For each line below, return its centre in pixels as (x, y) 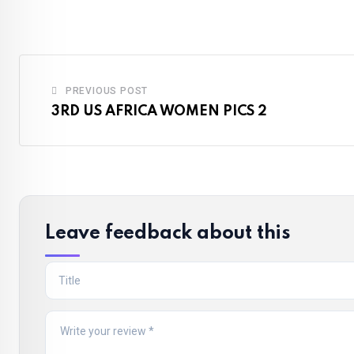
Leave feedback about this (168, 233)
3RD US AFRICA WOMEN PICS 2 (159, 111)
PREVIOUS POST (107, 90)
